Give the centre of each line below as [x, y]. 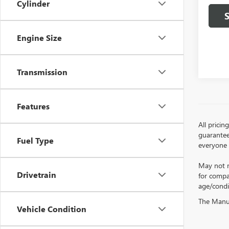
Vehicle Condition [52, 209]
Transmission [42, 72]
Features [33, 106]
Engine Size [39, 38]
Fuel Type [35, 140]
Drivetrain [37, 175]
